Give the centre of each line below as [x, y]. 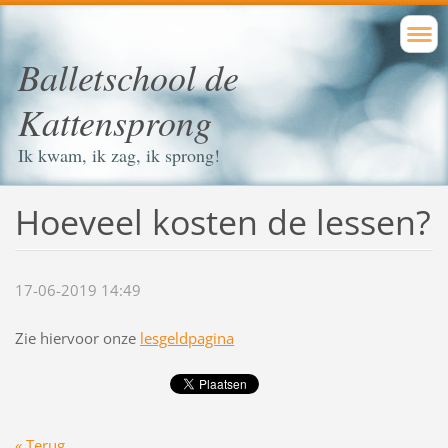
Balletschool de [128, 76]
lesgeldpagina [186, 338]
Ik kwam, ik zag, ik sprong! [119, 155]
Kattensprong [115, 121]
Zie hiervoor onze [77, 338]
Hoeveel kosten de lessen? [222, 221]
